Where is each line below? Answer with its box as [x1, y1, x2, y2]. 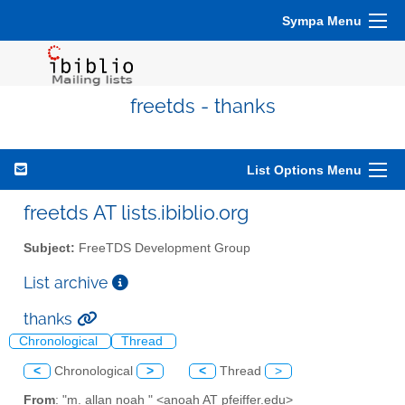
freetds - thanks [129, 95, 276, 118]
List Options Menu [247, 163, 362, 177]
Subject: [24, 240, 75, 255]
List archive [24, 272, 112, 292]
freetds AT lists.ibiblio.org [24, 201, 249, 224]
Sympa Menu [282, 14, 362, 28]
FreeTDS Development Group [75, 240, 250, 255]
